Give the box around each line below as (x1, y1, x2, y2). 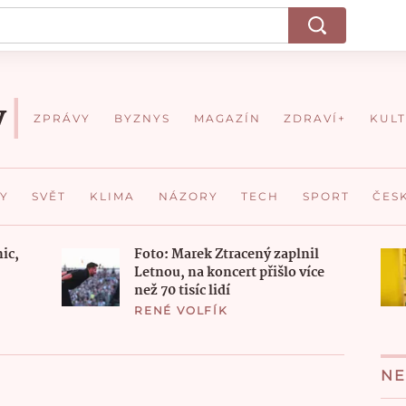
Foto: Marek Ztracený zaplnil (134, 243, 319, 266)
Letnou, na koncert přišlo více (134, 261, 324, 284)
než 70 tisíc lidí (134, 279, 230, 302)
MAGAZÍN (193, 111, 261, 125)
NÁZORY (158, 189, 218, 203)
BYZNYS (114, 111, 171, 125)
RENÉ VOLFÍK (134, 303, 228, 317)
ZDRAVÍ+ (284, 111, 347, 125)
